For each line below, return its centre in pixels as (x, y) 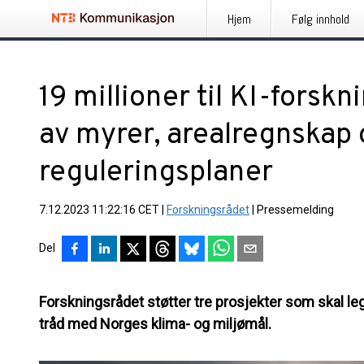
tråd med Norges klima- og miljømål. (155, 324)
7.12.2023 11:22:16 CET (99, 210)
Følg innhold (321, 19)
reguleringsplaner (156, 173)
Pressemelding (295, 210)
